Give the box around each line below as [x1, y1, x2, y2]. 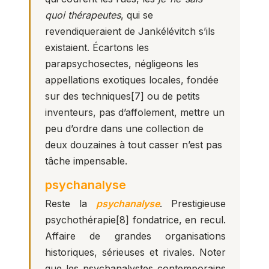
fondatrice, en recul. [129, 214, 226, 226]
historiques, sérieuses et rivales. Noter [45, 246, 226, 258]
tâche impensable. [45, 155, 127, 167]
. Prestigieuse [160, 198, 226, 210]
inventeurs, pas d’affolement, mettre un [45, 106, 225, 118]
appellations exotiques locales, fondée [45, 74, 219, 86]
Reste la [45, 198, 96, 210]
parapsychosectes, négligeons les [45, 58, 199, 70]
